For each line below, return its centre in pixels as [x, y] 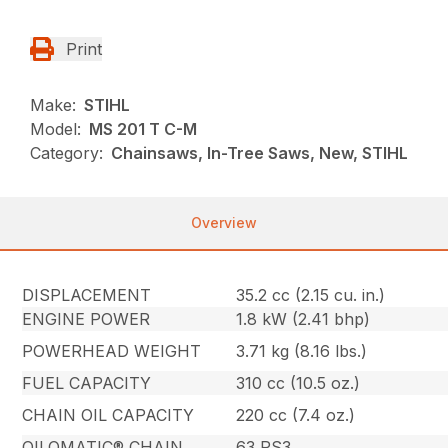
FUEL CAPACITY [87, 383]
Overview [224, 223]
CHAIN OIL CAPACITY [108, 415]
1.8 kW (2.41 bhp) [303, 319]
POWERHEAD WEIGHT [112, 351]
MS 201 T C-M [143, 129]
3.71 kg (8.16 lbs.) [302, 351]
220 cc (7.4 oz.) [296, 415]
